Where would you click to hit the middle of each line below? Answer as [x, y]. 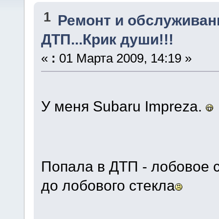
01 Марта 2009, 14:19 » [123, 58]
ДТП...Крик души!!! [107, 39]
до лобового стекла [108, 185]
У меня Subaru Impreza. [123, 106]
